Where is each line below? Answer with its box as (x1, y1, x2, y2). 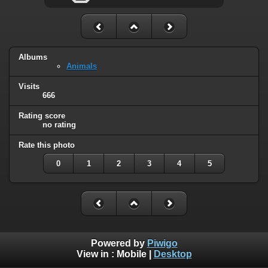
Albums (19, 53, 47, 62)
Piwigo (147, 238, 178, 249)
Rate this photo (19, 140, 75, 150)
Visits (19, 81, 39, 91)
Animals (66, 62, 97, 71)
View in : (76, 249, 117, 260)
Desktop (153, 249, 192, 260)
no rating (42, 120, 76, 129)
